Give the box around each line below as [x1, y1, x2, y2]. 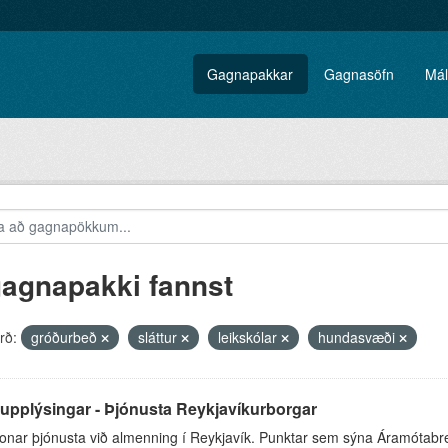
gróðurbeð [30, 327, 101, 347]
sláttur [137, 327, 181, 347]
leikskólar [217, 327, 281, 347]
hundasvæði [317, 327, 399, 347]
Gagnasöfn [324, 64, 395, 84]
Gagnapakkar [207, 64, 294, 84]
